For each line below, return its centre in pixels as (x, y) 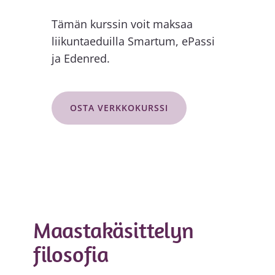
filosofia (71, 254)
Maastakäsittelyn (113, 230)
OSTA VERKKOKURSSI (119, 107)
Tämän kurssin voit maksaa (122, 24)
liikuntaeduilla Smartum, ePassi (133, 41)
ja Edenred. (80, 58)
